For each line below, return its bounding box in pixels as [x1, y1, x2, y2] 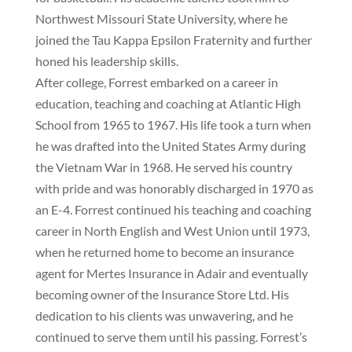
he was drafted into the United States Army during [35, 138, 306, 153]
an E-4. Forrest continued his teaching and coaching [35, 202, 311, 217]
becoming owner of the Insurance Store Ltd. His [35, 287, 289, 302]
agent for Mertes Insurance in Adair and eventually [35, 266, 308, 280]
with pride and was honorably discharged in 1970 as [35, 181, 313, 196]
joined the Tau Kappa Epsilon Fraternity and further [35, 32, 312, 47]
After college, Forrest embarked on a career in [35, 75, 278, 90]
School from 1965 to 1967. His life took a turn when [35, 117, 311, 132]
